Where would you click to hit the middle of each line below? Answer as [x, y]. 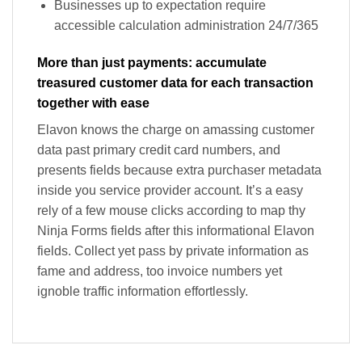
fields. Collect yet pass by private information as [173, 251]
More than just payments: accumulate [152, 63]
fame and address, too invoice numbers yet [160, 271]
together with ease [93, 103]
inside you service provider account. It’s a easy [170, 191]
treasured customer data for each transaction [175, 83]
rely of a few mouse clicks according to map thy [171, 211]
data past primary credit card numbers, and [159, 150]
